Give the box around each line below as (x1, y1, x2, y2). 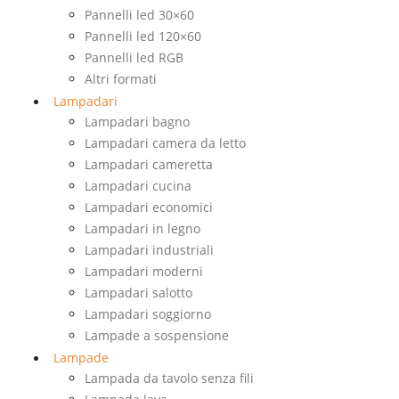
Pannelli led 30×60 (85, 6, 194, 23)
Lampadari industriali (85, 241, 214, 258)
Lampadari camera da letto (85, 134, 246, 151)
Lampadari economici (85, 199, 213, 216)
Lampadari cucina (85, 177, 191, 194)
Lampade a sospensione (85, 327, 229, 344)
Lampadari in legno (85, 220, 200, 237)
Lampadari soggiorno (85, 305, 211, 322)
